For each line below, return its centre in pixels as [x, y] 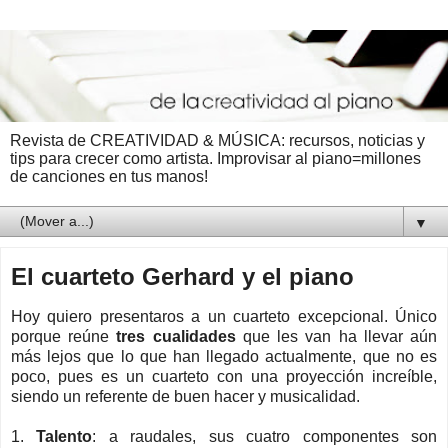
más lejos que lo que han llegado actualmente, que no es [224, 356]
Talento [64, 436]
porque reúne [64, 336]
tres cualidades [179, 336]
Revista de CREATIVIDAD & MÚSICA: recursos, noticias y [217, 140]
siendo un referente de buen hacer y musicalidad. [185, 396]
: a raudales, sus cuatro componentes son [265, 436]
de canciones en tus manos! [109, 176]
